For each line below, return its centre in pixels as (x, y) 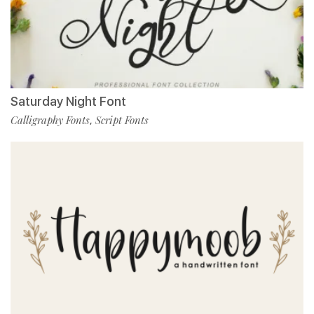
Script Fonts (122, 120)
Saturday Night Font (68, 101)
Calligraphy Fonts (50, 120)
